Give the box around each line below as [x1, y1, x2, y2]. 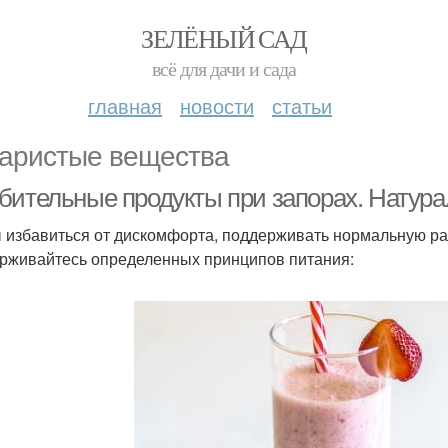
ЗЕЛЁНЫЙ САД [141, 21, 307, 55]
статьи [272, 91, 332, 120]
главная [88, 91, 162, 120]
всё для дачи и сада [152, 55, 296, 82]
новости [180, 91, 254, 120]
